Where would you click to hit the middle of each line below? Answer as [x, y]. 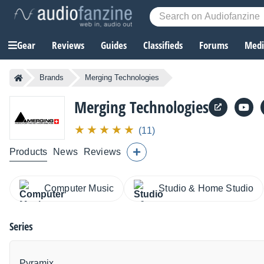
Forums [214, 45]
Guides [114, 45]
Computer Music [79, 188]
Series [21, 226]
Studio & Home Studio [206, 188]
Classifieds [163, 45]
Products [29, 151]
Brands [52, 78]
